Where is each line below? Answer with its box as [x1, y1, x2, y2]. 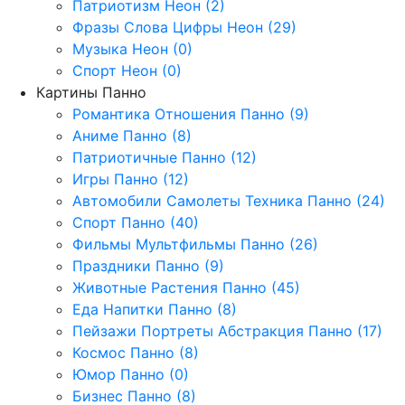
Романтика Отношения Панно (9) [72, 104, 309, 123]
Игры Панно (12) [72, 169, 189, 188]
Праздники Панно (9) [72, 256, 224, 275]
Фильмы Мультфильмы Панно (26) [72, 234, 318, 253]
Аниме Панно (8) [72, 126, 192, 145]
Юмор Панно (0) [72, 364, 189, 383]
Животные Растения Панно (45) [72, 278, 300, 297]
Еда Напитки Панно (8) [72, 299, 237, 318]
